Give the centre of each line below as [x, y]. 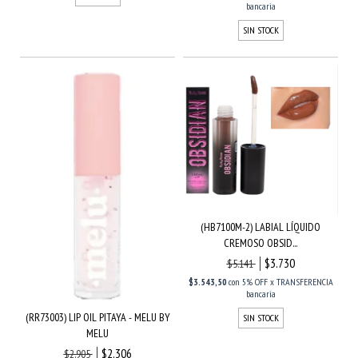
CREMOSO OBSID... [261, 243]
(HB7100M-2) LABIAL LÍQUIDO [261, 227]
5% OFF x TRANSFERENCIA [287, 281]
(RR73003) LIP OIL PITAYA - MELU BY [97, 318]
